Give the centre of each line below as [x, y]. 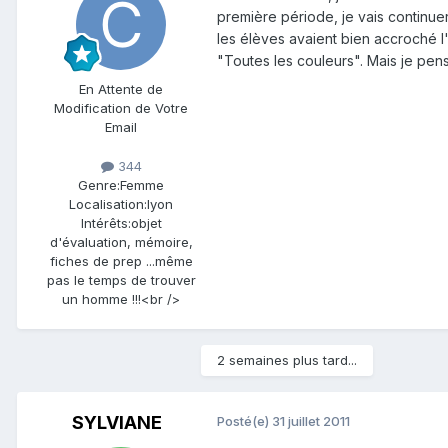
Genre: [99, 184]
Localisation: [108, 203]
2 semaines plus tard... [287, 359]
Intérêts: [105, 222]
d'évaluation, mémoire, [121, 241]
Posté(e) [244, 420]
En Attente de [121, 88]
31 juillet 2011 [311, 420]
